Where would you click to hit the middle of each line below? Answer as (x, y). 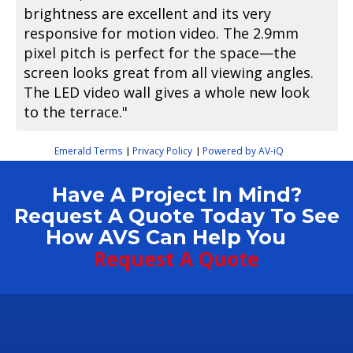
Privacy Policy (162, 151)
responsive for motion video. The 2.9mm (162, 33)
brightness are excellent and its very (148, 14)
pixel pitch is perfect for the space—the (160, 53)
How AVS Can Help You (176, 238)
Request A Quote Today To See (176, 216)
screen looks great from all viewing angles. (169, 73)
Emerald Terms (88, 151)
